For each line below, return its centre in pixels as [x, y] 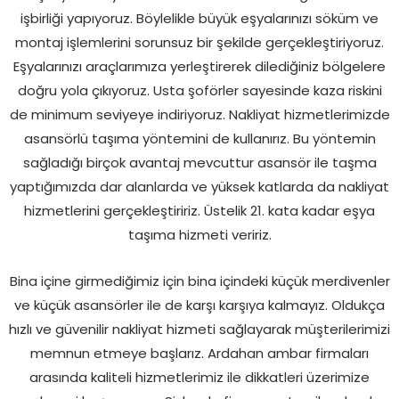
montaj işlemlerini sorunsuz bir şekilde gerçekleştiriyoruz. [199, 42]
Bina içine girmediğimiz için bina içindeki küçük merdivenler [199, 281]
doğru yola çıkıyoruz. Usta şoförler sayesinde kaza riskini [199, 90]
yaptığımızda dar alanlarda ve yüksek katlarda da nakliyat [199, 186]
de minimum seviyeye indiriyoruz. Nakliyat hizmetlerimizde [199, 114]
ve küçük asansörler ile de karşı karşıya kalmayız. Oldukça [199, 305]
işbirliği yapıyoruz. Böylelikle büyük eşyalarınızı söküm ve [199, 18]
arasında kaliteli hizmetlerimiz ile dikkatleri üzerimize [199, 377]
